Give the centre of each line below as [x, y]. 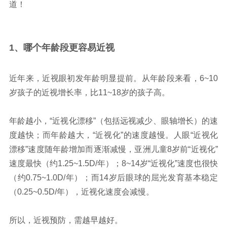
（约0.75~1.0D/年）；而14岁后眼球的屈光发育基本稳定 [113, 178]
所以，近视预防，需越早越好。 [66, 220]
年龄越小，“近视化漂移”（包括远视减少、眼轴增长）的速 [113, 121]
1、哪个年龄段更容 [48, 48]
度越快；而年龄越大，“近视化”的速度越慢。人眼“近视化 [113, 135]
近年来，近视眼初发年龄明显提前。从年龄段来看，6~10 [113, 79]
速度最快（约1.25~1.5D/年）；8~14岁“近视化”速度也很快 [113, 164]
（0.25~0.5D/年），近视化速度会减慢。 [81, 192]
